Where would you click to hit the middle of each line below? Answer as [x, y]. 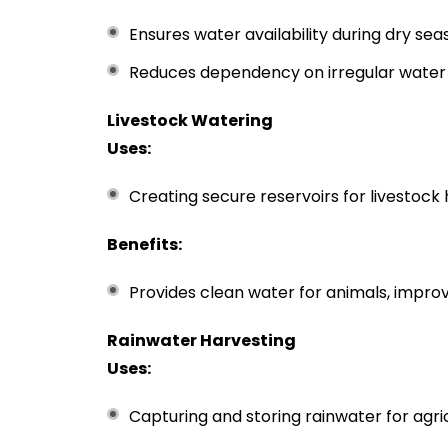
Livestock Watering [190, 120]
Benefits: [144, 244]
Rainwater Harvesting [201, 340]
